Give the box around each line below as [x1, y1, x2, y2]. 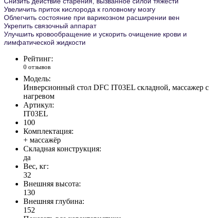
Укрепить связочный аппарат [4, 22, 96, 30]
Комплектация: [23, 127, 73, 135]
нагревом [23, 91, 54, 100]
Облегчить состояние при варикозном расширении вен [4, 14, 180, 22]
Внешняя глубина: [23, 197, 84, 205]
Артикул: [23, 100, 54, 109]
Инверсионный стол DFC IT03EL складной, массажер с [23, 83, 209, 91]
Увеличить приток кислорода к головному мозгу [4, 5, 155, 14]
